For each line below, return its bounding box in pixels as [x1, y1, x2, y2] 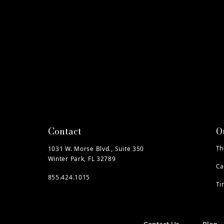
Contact [47, 124, 81, 138]
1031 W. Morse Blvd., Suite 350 [47, 144, 148, 153]
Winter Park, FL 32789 [47, 154, 116, 163]
